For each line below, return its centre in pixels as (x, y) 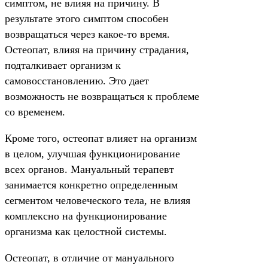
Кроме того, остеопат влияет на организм (101, 138)
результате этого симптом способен (87, 19)
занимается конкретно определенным (91, 185)
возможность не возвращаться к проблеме (102, 96)
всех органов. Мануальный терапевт (89, 169)
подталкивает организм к (63, 65)
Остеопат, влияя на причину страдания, (97, 50)
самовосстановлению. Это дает (77, 81)
